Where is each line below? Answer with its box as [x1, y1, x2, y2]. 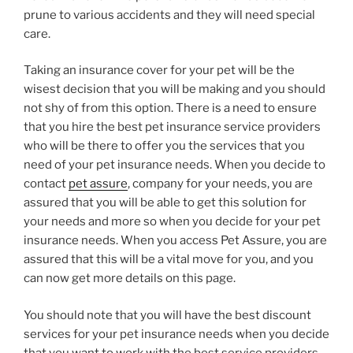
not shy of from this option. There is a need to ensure [24, 101, 317, 116]
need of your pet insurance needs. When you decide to [24, 158, 325, 173]
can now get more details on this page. [24, 271, 236, 286]
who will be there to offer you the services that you [24, 139, 305, 154]
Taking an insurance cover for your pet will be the [24, 63, 295, 78]
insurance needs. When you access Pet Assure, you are [24, 233, 327, 248]
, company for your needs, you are [128, 176, 313, 191]
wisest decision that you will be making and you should [24, 82, 325, 97]
